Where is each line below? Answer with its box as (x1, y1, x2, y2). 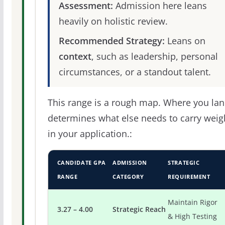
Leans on (164, 34, 205, 47)
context (58, 50, 91, 62)
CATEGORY (113, 173, 144, 180)
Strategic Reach (113, 205, 166, 214)
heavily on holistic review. (58, 15, 168, 27)
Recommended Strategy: (58, 34, 165, 47)
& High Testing (168, 212, 217, 221)
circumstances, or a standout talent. (58, 65, 211, 78)
